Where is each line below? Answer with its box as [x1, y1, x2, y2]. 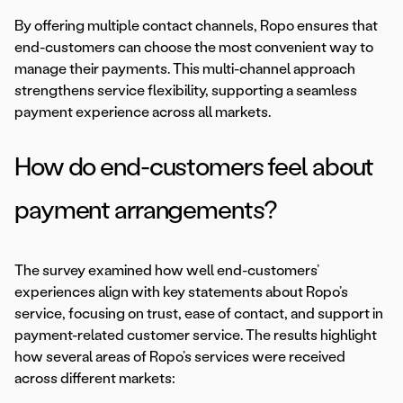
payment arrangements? [14, 194, 277, 226]
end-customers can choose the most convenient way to [14, 39, 373, 57]
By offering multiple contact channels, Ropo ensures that [14, 17, 378, 35]
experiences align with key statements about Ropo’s [14, 283, 348, 301]
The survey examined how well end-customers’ [14, 262, 319, 280]
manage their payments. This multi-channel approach [14, 60, 355, 78]
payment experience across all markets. [14, 103, 271, 121]
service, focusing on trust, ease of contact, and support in [14, 305, 383, 323]
